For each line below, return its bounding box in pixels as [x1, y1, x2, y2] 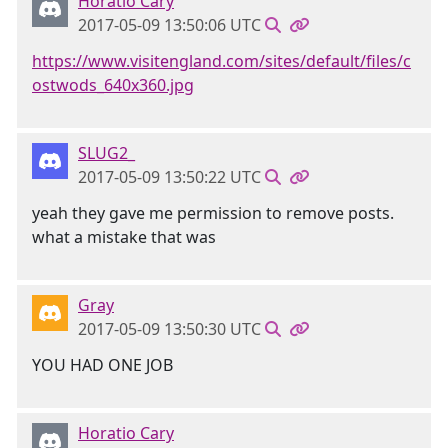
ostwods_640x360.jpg [32, 74, 194, 96]
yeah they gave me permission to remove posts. [32, 202, 394, 224]
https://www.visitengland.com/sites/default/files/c [32, 50, 411, 72]
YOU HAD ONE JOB [32, 354, 173, 376]
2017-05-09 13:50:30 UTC [78, 318, 261, 340]
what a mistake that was [32, 226, 216, 248]
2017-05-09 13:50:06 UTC [78, 14, 261, 36]
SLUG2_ [78, 142, 135, 164]
